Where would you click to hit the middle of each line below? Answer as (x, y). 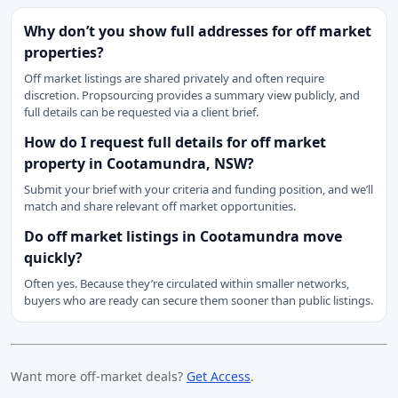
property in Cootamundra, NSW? (139, 163)
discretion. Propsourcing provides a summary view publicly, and (192, 95)
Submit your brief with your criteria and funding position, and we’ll (199, 189)
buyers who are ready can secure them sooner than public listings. (199, 300)
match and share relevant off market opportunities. (160, 206)
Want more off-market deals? (99, 376)
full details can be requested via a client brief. (141, 112)
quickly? (53, 258)
